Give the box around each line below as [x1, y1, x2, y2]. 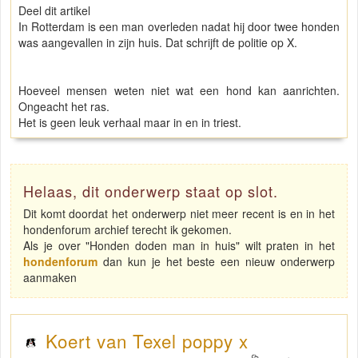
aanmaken [23, 269, 77, 286]
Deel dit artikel [18, 2, 90, 19]
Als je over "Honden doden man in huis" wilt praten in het [23, 237, 335, 254]
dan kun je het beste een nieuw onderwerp [97, 253, 335, 270]
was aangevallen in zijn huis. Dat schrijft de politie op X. [18, 34, 297, 51]
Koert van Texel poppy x [45, 328, 249, 354]
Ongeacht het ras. [18, 98, 109, 115]
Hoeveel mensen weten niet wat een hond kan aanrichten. [18, 82, 340, 99]
